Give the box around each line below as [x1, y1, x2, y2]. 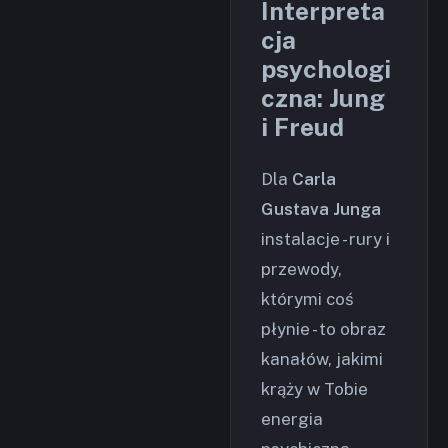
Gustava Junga [261, 199, 381, 219]
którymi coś [261, 289, 354, 309]
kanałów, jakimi [261, 349, 383, 369]
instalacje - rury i [261, 229, 390, 249]
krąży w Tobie [261, 379, 368, 399]
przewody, [261, 259, 342, 279]
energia [261, 409, 323, 429]
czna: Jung [261, 83, 385, 113]
